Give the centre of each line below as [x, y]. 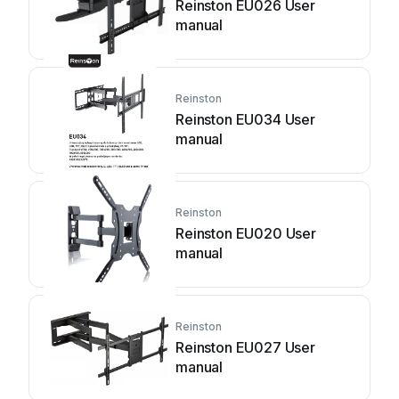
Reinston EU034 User [245, 119]
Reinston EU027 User [245, 347]
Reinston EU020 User [246, 233]
